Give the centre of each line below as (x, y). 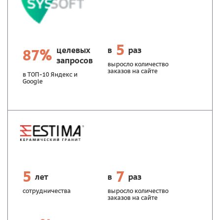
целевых (73, 51)
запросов (75, 62)
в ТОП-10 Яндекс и (50, 75)
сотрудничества (47, 192)
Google (33, 82)
